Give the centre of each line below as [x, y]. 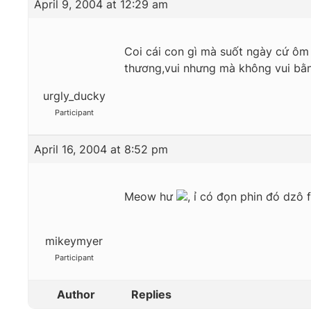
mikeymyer [74, 241]
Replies [151, 295]
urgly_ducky [74, 96]
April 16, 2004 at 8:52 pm [101, 150]
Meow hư [150, 197]
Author [76, 295]
